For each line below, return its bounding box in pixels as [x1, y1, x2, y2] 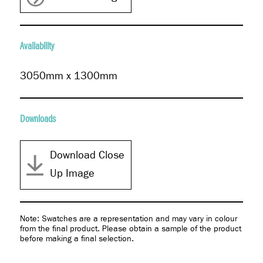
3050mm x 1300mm [19, 71, 117, 82]
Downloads [19, 114, 56, 124]
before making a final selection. [19, 235, 134, 243]
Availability [19, 41, 54, 52]
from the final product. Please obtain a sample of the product [19, 225, 241, 233]
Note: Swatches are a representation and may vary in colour [19, 215, 237, 223]
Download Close [49, 150, 124, 161]
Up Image [49, 168, 95, 179]
